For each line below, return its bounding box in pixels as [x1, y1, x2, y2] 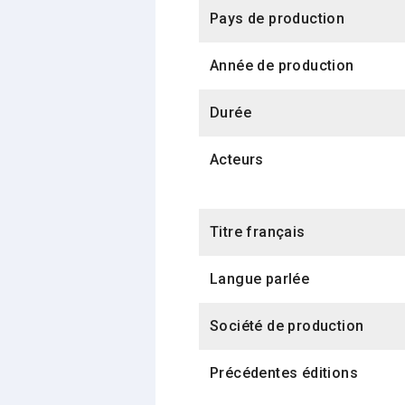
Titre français [210, 223, 306, 241]
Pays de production [210, 10, 345, 28]
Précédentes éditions [210, 364, 358, 382]
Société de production [210, 317, 364, 335]
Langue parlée [210, 270, 310, 288]
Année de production [210, 57, 354, 75]
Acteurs [210, 151, 264, 169]
